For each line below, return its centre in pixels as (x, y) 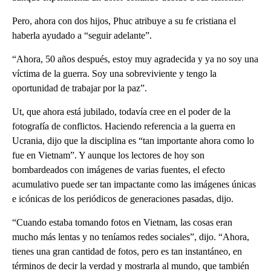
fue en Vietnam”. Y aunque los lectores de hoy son (108, 155)
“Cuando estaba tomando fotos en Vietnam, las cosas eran (122, 223)
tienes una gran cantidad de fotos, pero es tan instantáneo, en (127, 252)
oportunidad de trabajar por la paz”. (80, 88)
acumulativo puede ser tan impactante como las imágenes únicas (134, 184)
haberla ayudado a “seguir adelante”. (82, 36)
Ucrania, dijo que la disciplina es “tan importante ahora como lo (133, 141)
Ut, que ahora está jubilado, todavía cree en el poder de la (121, 112)
